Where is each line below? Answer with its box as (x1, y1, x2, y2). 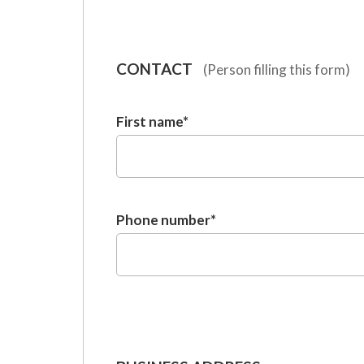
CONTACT (116, 59, 193, 78)
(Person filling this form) (203, 61, 350, 78)
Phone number (116, 211, 210, 228)
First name (116, 113, 183, 130)
